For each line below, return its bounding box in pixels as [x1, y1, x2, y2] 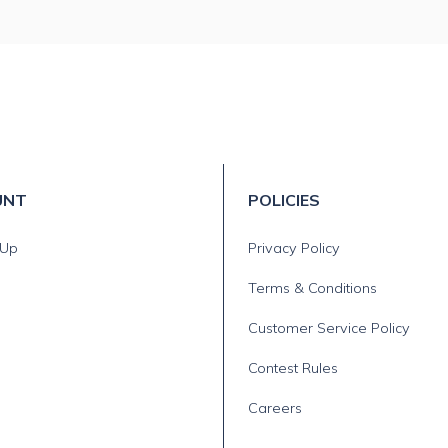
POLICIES [248, 190, 320, 210]
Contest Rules [248, 359, 338, 377]
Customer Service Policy [248, 319, 410, 337]
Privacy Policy [248, 239, 340, 257]
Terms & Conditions [248, 279, 377, 297]
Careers [248, 399, 302, 417]
